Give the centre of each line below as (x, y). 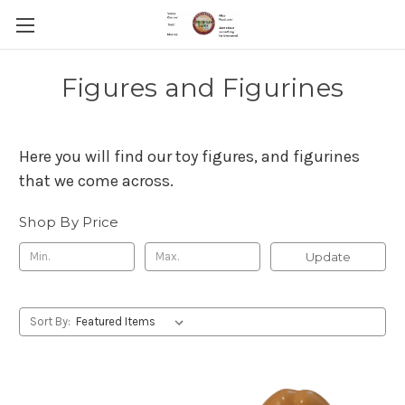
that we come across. (98, 181)
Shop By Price (69, 222)
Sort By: (50, 321)
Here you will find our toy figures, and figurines (189, 156)
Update (328, 256)
